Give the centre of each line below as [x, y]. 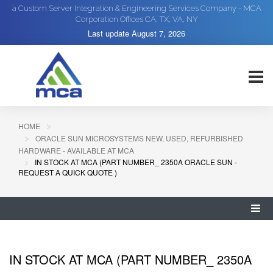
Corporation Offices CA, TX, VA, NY [136, 19]
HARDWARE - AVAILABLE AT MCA [76, 150]
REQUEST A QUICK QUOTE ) [68, 172]
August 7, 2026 [158, 33]
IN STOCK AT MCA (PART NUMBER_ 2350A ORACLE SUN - [136, 162]
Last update [110, 33]
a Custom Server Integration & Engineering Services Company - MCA [136, 8]
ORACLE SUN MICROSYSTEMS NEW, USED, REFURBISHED [139, 138]
